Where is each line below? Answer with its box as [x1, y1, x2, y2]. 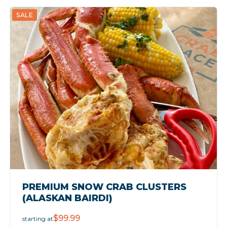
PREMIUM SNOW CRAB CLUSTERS [22, 181, 186, 193]
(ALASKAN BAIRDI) [22, 192, 112, 204]
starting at [22, 214, 53, 222]
